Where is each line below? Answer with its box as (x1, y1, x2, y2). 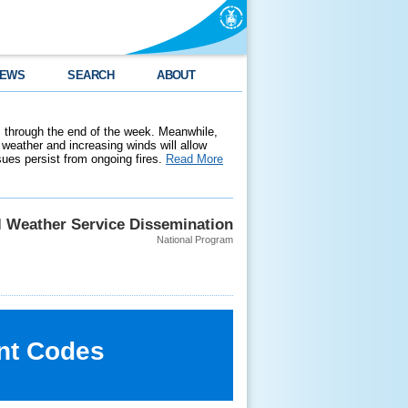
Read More (166, 152, 223, 166)
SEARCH (67, 68, 115, 82)
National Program (157, 234, 233, 245)
